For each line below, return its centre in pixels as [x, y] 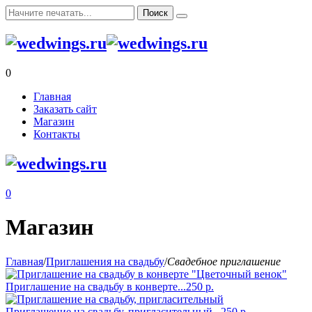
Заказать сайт [65, 109]
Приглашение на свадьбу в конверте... [96, 286]
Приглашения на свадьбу [105, 261]
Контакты [57, 134]
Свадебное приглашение [224, 261]
